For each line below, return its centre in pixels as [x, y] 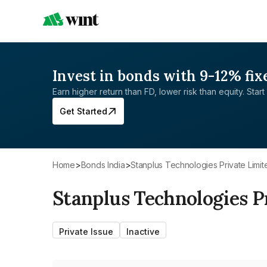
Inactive [143, 232]
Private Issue [86, 232]
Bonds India [105, 165]
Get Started [83, 111]
